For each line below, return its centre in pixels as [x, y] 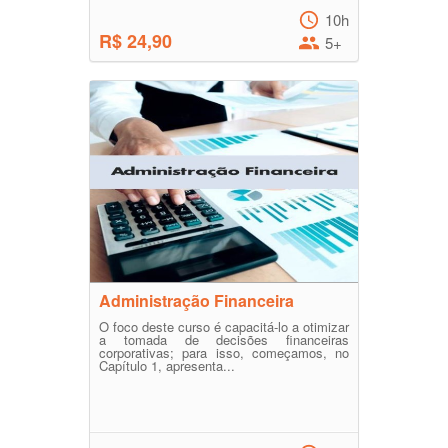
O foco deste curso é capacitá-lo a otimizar [224, 327]
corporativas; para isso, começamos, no [224, 353]
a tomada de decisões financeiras [224, 340]
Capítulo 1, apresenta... [167, 366]
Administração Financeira [196, 301]
